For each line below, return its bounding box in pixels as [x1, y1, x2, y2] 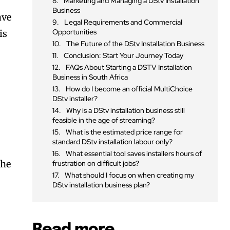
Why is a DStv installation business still [66, 106, 185, 116]
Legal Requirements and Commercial [64, 17, 183, 27]
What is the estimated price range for [66, 127, 183, 137]
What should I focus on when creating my [65, 170, 195, 180]
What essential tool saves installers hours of [66, 149, 202, 159]
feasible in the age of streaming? [52, 116, 156, 125]
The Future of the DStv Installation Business [66, 39, 205, 49]
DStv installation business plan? [52, 180, 150, 190]
